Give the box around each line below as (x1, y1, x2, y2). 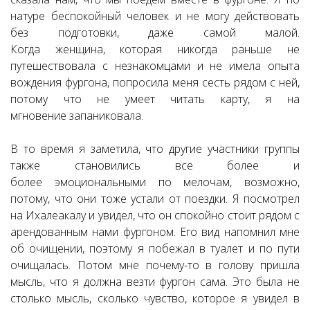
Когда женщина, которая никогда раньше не (10, 42, 300, 57)
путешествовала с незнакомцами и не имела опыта (10, 58, 300, 73)
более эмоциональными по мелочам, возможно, (10, 174, 300, 190)
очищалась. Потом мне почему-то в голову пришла (10, 257, 300, 273)
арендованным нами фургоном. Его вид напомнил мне (10, 224, 300, 239)
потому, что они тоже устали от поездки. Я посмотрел (10, 191, 300, 206)
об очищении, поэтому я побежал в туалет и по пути (10, 241, 300, 256)
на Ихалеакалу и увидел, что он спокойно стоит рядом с (10, 208, 300, 223)
